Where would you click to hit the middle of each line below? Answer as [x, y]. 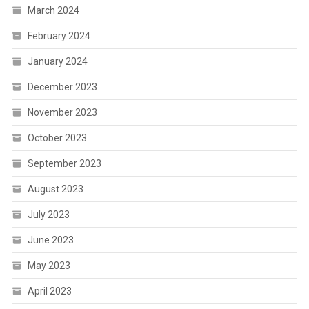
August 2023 [55, 189]
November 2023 [62, 113]
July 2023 [48, 215]
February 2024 [59, 36]
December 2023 [62, 87]
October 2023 [57, 138]
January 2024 [57, 62]
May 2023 [49, 266]
